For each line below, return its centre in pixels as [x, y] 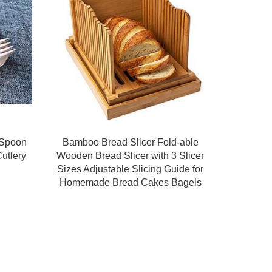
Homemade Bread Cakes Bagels [130, 183]
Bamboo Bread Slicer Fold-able [130, 143]
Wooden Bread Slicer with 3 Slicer [131, 156]
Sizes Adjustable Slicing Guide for [131, 169]
